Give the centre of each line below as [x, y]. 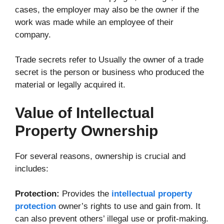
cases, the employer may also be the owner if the [107, 9]
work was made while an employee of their [94, 22]
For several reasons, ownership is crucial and [100, 156]
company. [33, 34]
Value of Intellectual [84, 112]
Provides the [84, 194]
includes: [32, 168]
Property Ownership [86, 130]
